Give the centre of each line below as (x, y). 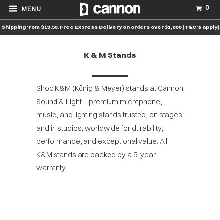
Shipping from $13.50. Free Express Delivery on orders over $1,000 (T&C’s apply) (110, 27)
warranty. (52, 168)
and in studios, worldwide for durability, (100, 128)
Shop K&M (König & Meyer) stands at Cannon (110, 88)
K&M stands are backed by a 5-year (96, 154)
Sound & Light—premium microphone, (99, 101)
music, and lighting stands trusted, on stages (109, 115)
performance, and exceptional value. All (102, 141)
